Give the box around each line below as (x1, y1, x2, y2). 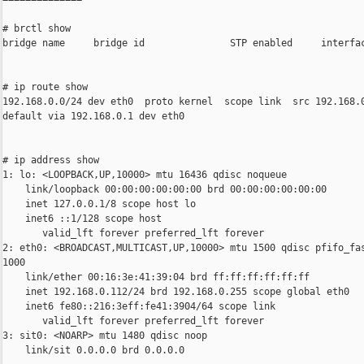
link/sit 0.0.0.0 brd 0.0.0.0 (2, 344, 184, 357)
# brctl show (2, 23, 71, 35)
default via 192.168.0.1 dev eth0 (2, 110, 184, 123)
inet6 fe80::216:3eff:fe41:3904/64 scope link (2, 301, 275, 313)
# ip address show (2, 154, 99, 167)
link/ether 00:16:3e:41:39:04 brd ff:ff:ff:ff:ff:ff (2, 271, 310, 284)
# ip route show (2, 81, 88, 93)
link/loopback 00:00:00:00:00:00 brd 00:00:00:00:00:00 (2, 184, 327, 196)
